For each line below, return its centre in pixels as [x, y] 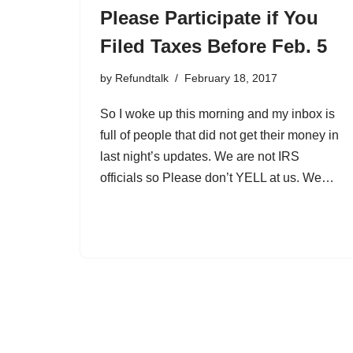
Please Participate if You [209, 18]
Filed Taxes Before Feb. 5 [214, 46]
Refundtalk [142, 78]
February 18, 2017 [231, 78]
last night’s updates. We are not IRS [200, 157]
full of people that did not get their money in [219, 136]
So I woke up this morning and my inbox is [217, 114]
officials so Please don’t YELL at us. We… [217, 178]
